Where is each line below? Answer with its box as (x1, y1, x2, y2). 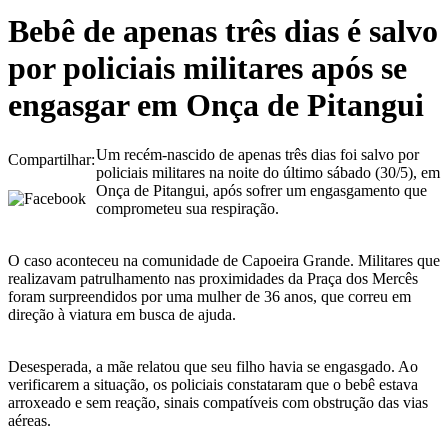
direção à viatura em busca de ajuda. (8, 305, 236, 323)
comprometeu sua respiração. (96, 199, 279, 217)
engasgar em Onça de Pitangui (8, 87, 424, 124)
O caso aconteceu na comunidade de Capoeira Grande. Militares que (8, 251, 440, 269)
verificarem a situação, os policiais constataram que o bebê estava (8, 375, 418, 393)
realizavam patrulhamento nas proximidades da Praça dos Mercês (8, 269, 418, 287)
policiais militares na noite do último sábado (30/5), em (96, 163, 440, 181)
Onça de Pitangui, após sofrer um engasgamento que (96, 181, 427, 199)
